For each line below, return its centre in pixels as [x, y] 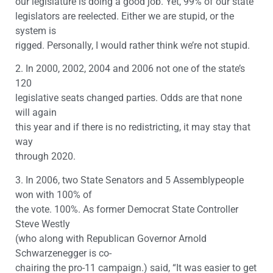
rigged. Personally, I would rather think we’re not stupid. [133, 45]
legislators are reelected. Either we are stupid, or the [125, 16]
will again [36, 113]
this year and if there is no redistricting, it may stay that [133, 127]
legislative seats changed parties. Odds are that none [129, 98]
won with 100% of [54, 194]
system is [36, 30]
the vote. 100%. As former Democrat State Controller [127, 209]
